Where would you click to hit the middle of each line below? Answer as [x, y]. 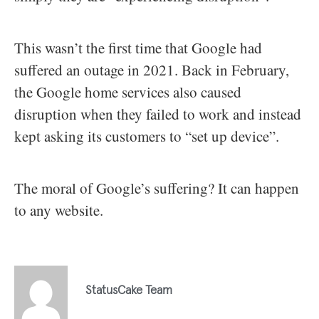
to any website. [59, 210]
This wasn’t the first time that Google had [138, 48]
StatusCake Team [129, 291]
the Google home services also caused [128, 92]
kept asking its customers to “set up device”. [149, 136]
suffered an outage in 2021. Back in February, [152, 70]
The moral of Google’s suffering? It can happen [157, 188]
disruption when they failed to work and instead [158, 114]
